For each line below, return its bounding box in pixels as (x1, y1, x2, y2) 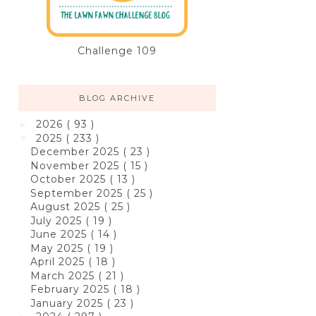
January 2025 (30, 296, 107, 310)
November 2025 (30, 159, 123, 172)
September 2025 (30, 186, 126, 200)
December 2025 (30, 145, 123, 159)
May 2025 (30, 241, 87, 255)
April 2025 (30, 255, 88, 269)
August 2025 (30, 200, 104, 214)
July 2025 (30, 214, 85, 227)
